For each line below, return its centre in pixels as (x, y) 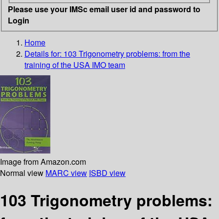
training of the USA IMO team (75, 65)
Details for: (44, 53)
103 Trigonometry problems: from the (127, 53)
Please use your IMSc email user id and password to (104, 9)
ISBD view (107, 173)
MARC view (66, 173)
